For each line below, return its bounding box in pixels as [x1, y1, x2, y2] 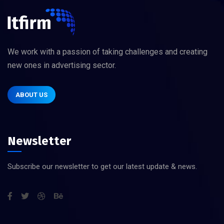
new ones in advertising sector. [7, 60, 116, 70]
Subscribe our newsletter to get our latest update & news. [7, 162, 197, 171]
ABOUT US [15, 91, 47, 99]
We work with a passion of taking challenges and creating [7, 47, 207, 57]
